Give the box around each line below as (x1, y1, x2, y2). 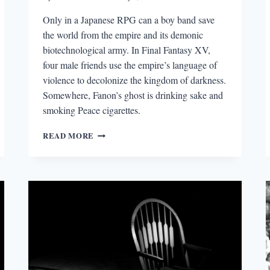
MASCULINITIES (93, 211, 162, 222)
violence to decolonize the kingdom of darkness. (43, 73, 227, 86)
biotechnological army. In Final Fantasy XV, (43, 43, 211, 56)
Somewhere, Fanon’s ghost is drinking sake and (43, 88, 224, 101)
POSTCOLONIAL (93, 199, 161, 210)
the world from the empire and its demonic (43, 28, 204, 41)
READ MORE (43, 130, 94, 141)
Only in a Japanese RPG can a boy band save (43, 13, 215, 26)
